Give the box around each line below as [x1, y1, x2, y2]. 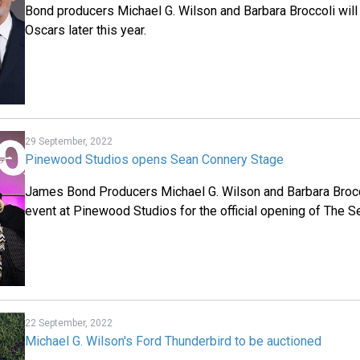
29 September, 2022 [25, 136, 113, 148]
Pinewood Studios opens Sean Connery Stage [25, 152, 284, 168]
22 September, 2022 [25, 317, 113, 329]
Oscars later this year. [25, 22, 147, 38]
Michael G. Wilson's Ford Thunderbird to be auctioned [25, 333, 322, 349]
